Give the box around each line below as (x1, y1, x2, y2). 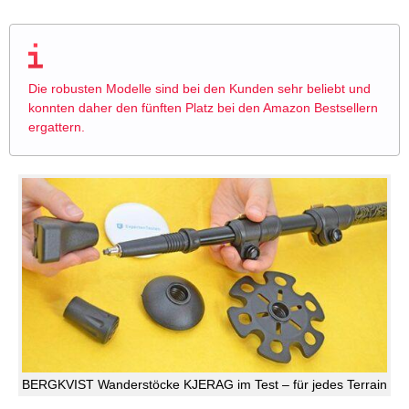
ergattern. (28, 120, 85, 135)
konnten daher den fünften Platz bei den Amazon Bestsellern (28, 100, 378, 116)
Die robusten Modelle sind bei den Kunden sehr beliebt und (28, 81, 371, 97)
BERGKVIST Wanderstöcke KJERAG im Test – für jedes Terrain (22, 376, 387, 392)
